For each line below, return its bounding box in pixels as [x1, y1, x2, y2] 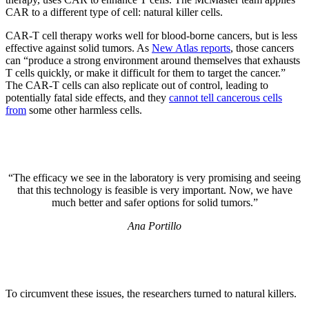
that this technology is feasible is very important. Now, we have [17, 183, 292, 196]
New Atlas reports [152, 41, 230, 54]
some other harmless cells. [26, 103, 145, 116]
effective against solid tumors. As [6, 41, 152, 54]
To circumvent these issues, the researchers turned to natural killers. [6, 287, 297, 299]
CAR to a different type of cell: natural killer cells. [6, 6, 223, 18]
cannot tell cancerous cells [169, 91, 282, 103]
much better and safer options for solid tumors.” [51, 196, 258, 208]
